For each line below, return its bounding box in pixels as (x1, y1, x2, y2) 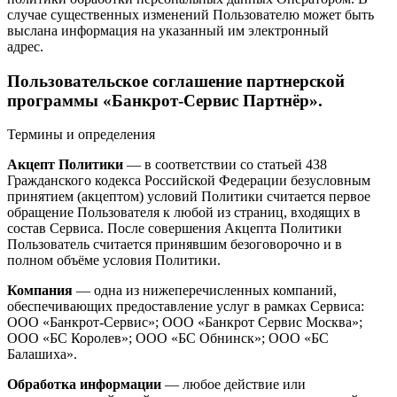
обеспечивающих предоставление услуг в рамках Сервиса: (7, 299, 364, 315)
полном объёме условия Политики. (7, 253, 221, 269)
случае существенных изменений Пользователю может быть (7, 6, 374, 22)
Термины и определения (7, 127, 155, 143)
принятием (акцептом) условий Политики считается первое (7, 189, 370, 205)
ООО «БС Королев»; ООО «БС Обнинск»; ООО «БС (7, 331, 329, 346)
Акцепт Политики (7, 157, 123, 173)
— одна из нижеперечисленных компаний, (73, 283, 337, 299)
